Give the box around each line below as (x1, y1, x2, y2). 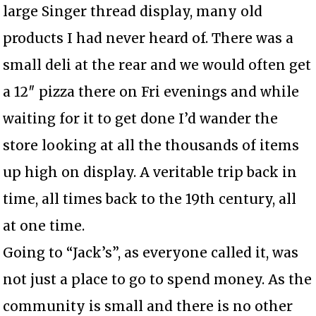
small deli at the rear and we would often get (3, 56, 312, 73)
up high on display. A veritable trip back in (3, 163, 298, 181)
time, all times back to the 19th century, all (3, 190, 297, 207)
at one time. (3, 217, 85, 234)
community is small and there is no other (3, 297, 293, 315)
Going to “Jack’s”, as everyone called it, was (3, 243, 299, 261)
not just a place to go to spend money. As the (3, 270, 312, 288)
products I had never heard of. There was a (3, 29, 294, 47)
